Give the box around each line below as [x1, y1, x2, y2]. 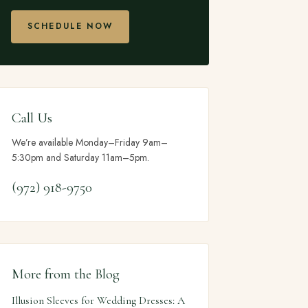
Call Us [12, 109, 52, 126]
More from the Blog [12, 265, 120, 283]
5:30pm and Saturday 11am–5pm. [12, 151, 149, 165]
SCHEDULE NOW [27, 20, 113, 33]
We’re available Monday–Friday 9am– [12, 135, 168, 150]
